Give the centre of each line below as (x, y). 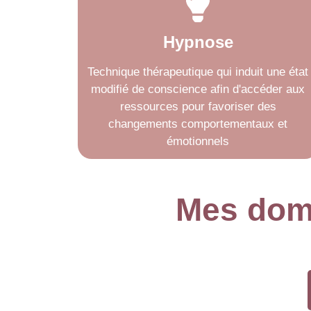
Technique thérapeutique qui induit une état (198, 72)
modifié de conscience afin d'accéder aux (198, 89)
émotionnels (198, 141)
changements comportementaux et (198, 124)
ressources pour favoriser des (198, 107)
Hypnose (198, 42)
